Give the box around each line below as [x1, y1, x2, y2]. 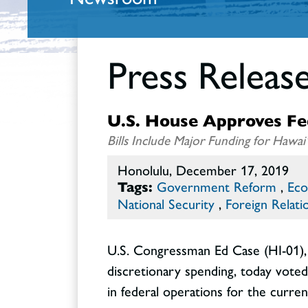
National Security [118, 195, 214, 212]
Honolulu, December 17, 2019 [118, 162, 289, 179]
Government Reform [157, 178, 276, 195]
